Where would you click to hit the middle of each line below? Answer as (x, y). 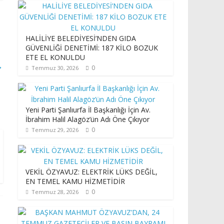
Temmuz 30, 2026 (55, 68)
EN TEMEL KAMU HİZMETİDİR (75, 181)
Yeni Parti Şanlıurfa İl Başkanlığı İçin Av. (88, 110)
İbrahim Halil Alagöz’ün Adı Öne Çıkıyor (87, 119)
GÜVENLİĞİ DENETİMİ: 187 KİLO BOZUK (92, 48)
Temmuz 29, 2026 (55, 130)
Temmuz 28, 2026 (55, 192)
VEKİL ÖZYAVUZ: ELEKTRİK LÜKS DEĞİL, (91, 172)
